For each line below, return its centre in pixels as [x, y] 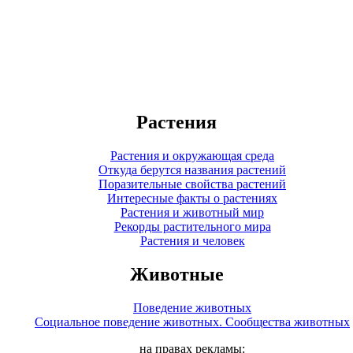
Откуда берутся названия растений [192, 169]
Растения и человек [192, 240]
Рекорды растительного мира [192, 226]
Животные [176, 274]
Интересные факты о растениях [192, 198]
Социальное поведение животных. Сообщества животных [192, 321]
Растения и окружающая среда [192, 155]
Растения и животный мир [192, 212]
